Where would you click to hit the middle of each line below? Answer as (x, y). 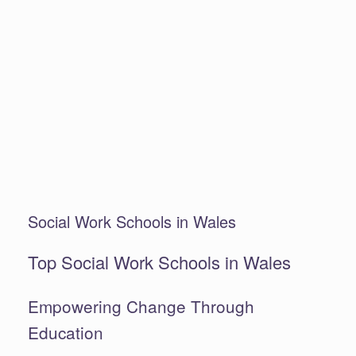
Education (66, 333)
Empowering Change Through (141, 306)
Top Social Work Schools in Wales (159, 262)
